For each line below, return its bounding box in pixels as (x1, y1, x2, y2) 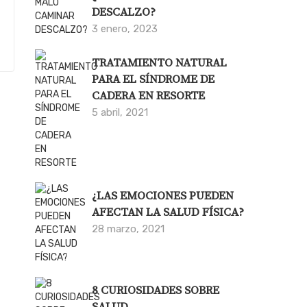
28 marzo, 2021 (92, 222, 165, 235)
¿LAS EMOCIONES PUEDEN (92, 188, 234, 204)
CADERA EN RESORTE (92, 88, 206, 103)
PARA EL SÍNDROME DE (92, 71, 215, 87)
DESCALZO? (92, 4, 156, 20)
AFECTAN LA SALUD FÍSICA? (92, 204, 245, 220)
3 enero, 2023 (92, 22, 158, 35)
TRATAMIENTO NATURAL (92, 55, 228, 71)
